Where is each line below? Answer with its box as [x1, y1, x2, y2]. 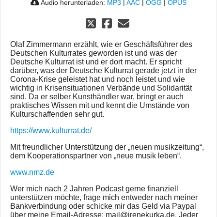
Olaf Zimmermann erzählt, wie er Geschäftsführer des [10, 40, 192, 49]
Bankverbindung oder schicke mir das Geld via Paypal [10, 202, 196, 211]
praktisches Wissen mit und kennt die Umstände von [10, 101, 189, 110]
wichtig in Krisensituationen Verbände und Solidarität [10, 84, 192, 93]
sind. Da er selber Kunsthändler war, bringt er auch [10, 93, 184, 101]
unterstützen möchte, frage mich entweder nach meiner [10, 193, 198, 202]
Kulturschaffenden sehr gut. [10, 110, 104, 119]
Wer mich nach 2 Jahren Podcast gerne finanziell [10, 185, 178, 193]
